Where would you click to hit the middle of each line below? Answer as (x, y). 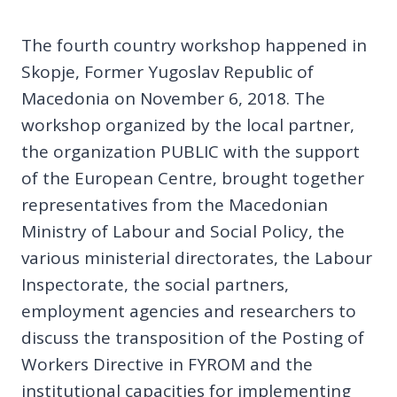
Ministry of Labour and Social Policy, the (183, 231)
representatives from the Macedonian (175, 204)
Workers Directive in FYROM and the (167, 364)
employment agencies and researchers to (189, 311)
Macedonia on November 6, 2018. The (173, 98)
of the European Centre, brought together (193, 178)
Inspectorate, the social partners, (155, 284)
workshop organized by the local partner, (188, 125)
